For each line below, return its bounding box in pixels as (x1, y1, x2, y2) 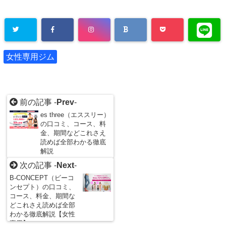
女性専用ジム (6, 52, 54, 62)
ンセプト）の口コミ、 (10, 183, 76, 191)
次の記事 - (18, 161, 57, 170)
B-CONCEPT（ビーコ (10, 174, 75, 182)
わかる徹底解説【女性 (10, 210, 76, 218)
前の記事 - (18, 98, 57, 107)
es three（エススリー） (40, 111, 110, 119)
